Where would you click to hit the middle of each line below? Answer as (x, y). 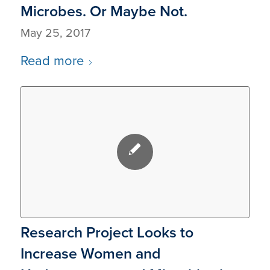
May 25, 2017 (55, 33)
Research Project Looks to (107, 232)
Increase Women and (90, 253)
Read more (52, 61)
